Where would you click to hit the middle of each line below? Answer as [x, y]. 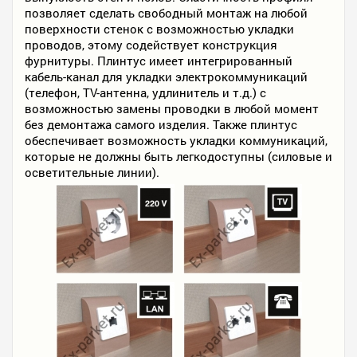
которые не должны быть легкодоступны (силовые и [178, 157]
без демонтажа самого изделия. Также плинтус [161, 125]
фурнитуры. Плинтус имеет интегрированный [159, 61]
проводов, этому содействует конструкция [151, 45]
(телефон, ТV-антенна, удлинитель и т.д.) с [145, 93]
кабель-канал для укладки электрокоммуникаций [166, 77]
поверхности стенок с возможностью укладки [159, 29]
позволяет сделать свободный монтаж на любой [166, 13]
